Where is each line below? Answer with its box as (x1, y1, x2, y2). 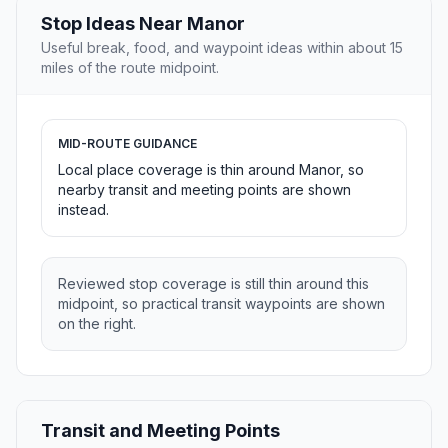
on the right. (58, 315, 136, 333)
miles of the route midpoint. (41, 59, 219, 77)
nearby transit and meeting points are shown (58, 181, 351, 199)
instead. (58, 201, 109, 219)
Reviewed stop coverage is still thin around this (58, 275, 369, 293)
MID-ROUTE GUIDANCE (58, 136, 197, 152)
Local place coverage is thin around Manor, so (58, 161, 364, 179)
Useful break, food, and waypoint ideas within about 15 (41, 39, 403, 57)
